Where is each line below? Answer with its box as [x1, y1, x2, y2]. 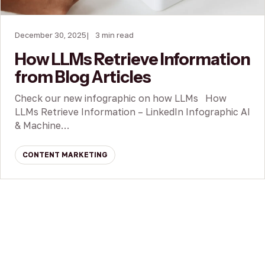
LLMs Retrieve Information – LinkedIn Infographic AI [15, 106, 250, 118]
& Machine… [15, 119, 69, 132]
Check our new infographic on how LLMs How [15, 92, 227, 105]
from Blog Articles [15, 67, 151, 88]
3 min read [95, 30, 134, 40]
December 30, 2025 [15, 30, 86, 40]
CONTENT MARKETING [22, 150, 108, 160]
